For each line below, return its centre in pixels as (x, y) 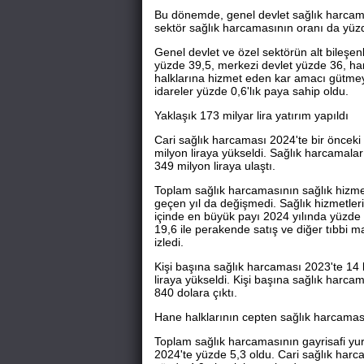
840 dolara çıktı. (195, 292)
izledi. (169, 242)
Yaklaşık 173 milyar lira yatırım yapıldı (251, 115)
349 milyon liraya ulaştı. (214, 165)
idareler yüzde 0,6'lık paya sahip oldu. (251, 91)
